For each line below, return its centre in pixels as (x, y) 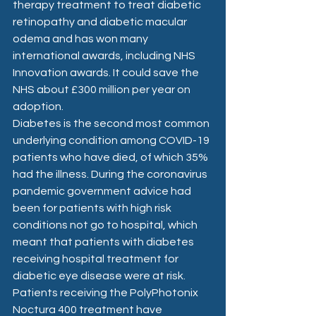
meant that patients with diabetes (104, 242)
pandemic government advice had (103, 191)
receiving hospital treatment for (97, 259)
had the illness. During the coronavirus (111, 174)
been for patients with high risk (93, 208)
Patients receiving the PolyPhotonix (107, 292)
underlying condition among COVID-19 (112, 140)
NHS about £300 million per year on (103, 89)
